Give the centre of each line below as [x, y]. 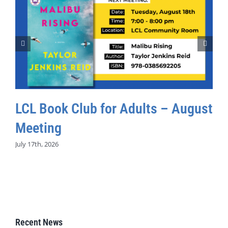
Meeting [38, 128]
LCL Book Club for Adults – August [114, 108]
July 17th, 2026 [37, 144]
